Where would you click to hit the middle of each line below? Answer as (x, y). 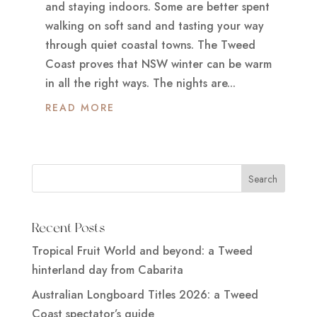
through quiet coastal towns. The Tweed (150, 45)
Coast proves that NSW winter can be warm (158, 64)
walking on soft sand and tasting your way (154, 26)
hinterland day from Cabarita (107, 270)
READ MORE (80, 108)
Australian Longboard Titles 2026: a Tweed (145, 295)
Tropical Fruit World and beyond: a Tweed (142, 251)
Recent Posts (68, 228)
